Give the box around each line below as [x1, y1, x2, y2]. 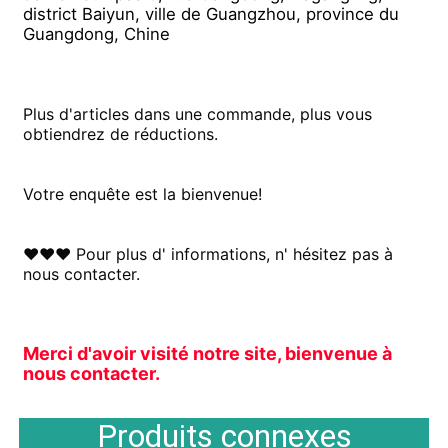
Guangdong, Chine [23, 23, 171, 44]
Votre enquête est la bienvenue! [23, 183, 263, 204]
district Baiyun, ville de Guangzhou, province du [23, 3, 400, 24]
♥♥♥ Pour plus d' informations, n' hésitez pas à [23, 243, 394, 264]
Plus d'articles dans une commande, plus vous [23, 103, 373, 124]
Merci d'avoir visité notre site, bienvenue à [23, 342, 393, 364]
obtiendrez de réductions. [23, 123, 219, 144]
